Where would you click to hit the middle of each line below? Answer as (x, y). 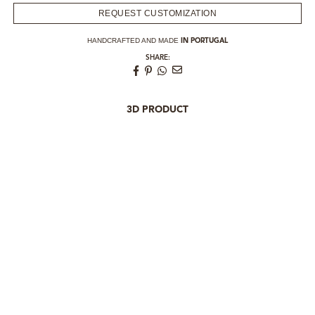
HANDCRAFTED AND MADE (134, 40)
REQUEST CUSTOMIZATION (157, 13)
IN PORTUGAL (204, 40)
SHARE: (157, 57)
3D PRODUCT (157, 110)
